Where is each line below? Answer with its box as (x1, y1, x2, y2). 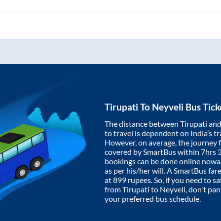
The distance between (105, 119, 180, 129)
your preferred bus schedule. (105, 194, 201, 204)
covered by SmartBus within (105, 147, 201, 157)
